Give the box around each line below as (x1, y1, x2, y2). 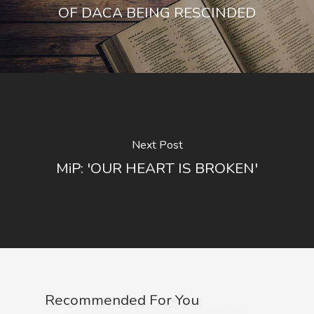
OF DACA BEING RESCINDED (58, 2, 256, 22)
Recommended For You (45, 290, 199, 310)
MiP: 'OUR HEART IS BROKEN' (56, 158, 258, 178)
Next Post (131, 137, 183, 153)
